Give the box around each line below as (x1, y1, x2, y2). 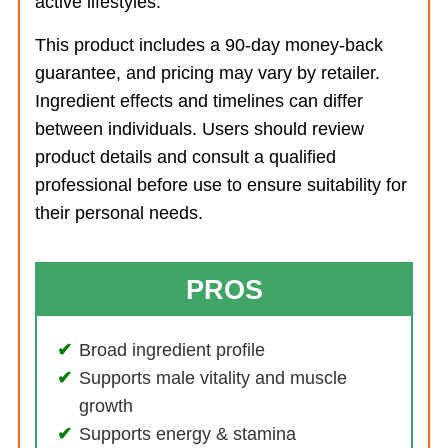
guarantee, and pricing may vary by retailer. (35, 63, 380, 83)
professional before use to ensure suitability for (35, 175, 407, 195)
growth (79, 396, 133, 416)
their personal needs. (35, 203, 203, 223)
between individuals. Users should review (35, 119, 364, 139)
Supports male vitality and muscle (79, 368, 347, 388)
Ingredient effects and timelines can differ (35, 91, 363, 111)
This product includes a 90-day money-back (35, 35, 383, 55)
